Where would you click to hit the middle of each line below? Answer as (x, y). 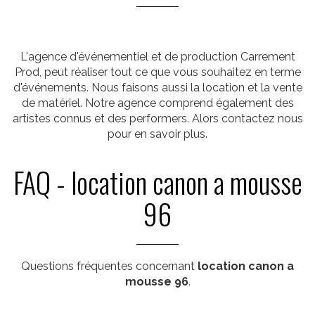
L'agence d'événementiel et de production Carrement (157, 57)
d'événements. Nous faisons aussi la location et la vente (157, 88)
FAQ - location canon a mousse (157, 182)
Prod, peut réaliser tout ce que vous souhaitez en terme (157, 72)
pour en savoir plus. (157, 134)
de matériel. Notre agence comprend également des (157, 103)
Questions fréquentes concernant (109, 266)
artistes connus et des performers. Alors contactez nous (157, 118)
